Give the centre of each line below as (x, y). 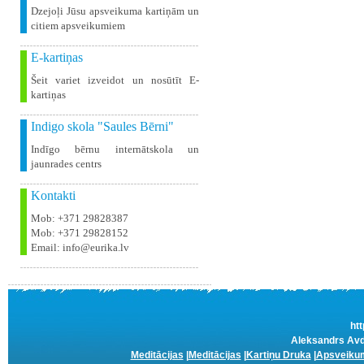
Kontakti (53, 195)
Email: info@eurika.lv (80, 247)
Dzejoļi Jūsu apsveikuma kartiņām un (115, 11)
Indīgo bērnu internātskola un (115, 149)
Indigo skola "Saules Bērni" (102, 126)
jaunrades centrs (66, 164)
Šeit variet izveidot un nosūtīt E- (115, 80)
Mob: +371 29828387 (80, 218)
